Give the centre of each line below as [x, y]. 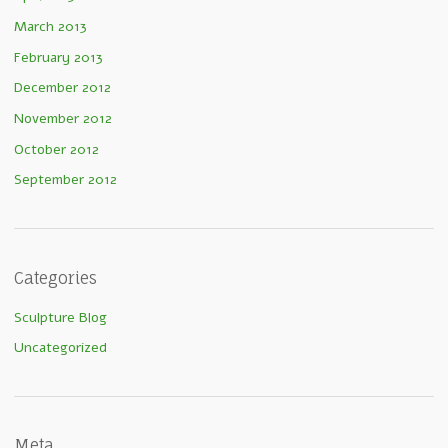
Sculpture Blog [60, 317]
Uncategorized [60, 348]
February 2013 [58, 57]
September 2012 [65, 180]
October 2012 [56, 149]
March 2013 [50, 27]
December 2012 [62, 88]
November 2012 [63, 118]
